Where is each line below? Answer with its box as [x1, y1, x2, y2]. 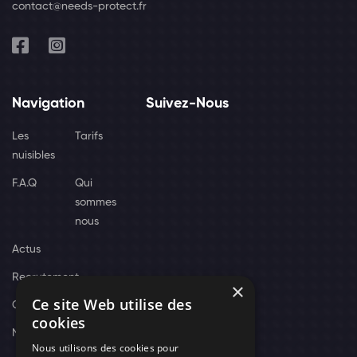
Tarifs [75, 131, 103, 143]
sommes [75, 197, 116, 209]
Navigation [12, 96, 84, 112]
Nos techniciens [12, 328, 92, 339]
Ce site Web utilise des [32, 295, 193, 314]
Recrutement [12, 272, 79, 284]
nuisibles [12, 150, 55, 162]
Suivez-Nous [146, 96, 229, 112]
